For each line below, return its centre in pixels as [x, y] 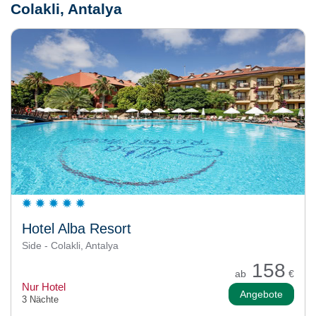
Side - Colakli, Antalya [70, 245]
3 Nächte [40, 299]
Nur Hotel [44, 286]
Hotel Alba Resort [77, 228]
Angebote [261, 294]
